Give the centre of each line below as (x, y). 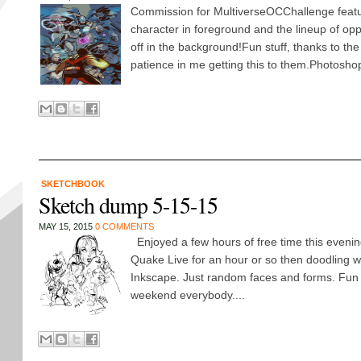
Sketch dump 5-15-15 (128, 205)
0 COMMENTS (124, 226)
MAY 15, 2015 (66, 226)
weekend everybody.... (187, 295)
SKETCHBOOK (73, 184)
